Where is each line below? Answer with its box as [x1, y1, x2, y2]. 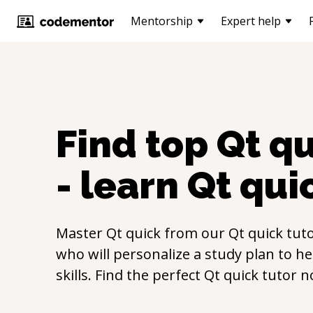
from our [161, 224, 228, 242]
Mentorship [131, 13, 193, 29]
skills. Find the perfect [56, 265, 204, 284]
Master [56, 224, 106, 242]
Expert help [221, 13, 281, 29]
